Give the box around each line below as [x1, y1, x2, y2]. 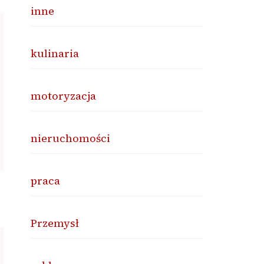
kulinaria [31, 46, 80, 61]
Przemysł [31, 216, 80, 230]
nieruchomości [31, 131, 111, 146]
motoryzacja [31, 88, 97, 103]
